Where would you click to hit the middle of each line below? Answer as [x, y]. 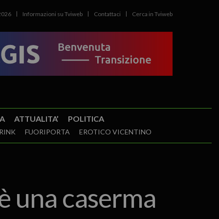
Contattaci [108, 14]
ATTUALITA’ [36, 119]
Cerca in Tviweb [153, 14]
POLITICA [86, 119]
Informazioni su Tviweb [53, 14]
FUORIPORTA [47, 132]
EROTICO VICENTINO [115, 132]
